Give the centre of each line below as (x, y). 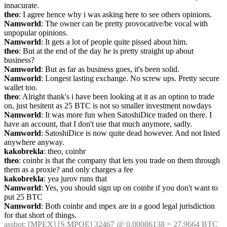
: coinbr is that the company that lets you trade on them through (119, 160)
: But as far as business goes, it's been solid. (110, 69)
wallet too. (21, 87)
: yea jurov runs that (75, 179)
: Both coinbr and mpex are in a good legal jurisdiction (128, 206)
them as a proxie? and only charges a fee (69, 169)
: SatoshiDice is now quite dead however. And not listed (130, 133)
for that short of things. (40, 215)
